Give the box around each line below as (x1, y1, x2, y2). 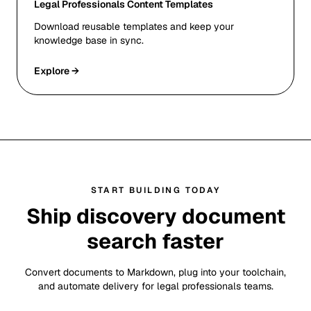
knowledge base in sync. (34, 34, 144, 47)
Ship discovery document (26, 203, 285, 230)
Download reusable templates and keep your (34, 20, 234, 33)
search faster (87, 228, 224, 255)
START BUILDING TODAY (90, 185, 221, 196)
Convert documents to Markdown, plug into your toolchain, (25, 266, 286, 278)
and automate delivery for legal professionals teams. (37, 280, 274, 292)
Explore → (34, 65, 79, 77)
